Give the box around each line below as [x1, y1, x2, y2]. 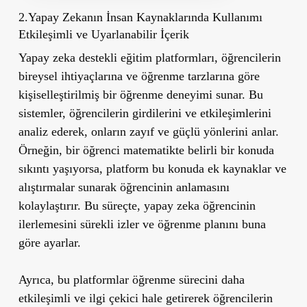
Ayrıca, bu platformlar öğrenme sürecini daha [18, 272, 245, 286]
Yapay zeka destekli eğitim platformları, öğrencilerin [18, 50, 281, 64]
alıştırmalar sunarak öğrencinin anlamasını [18, 180, 230, 194]
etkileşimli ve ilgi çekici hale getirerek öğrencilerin [18, 291, 273, 305]
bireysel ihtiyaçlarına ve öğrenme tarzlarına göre [18, 69, 260, 83]
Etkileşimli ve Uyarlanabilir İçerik [18, 27, 189, 41]
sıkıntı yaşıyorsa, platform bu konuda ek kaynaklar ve [18, 161, 286, 175]
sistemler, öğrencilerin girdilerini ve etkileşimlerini [18, 106, 271, 120]
